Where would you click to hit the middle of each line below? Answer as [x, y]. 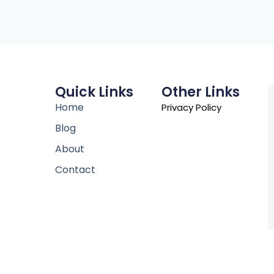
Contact [75, 170]
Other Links [200, 92]
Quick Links [94, 92]
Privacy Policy [191, 108]
